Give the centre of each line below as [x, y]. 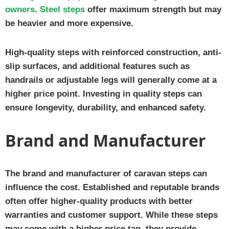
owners [20, 9]
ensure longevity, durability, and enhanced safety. [106, 107]
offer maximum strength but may [153, 9]
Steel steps [62, 9]
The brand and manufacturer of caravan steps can [106, 173]
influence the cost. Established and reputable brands [112, 187]
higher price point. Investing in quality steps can [104, 94]
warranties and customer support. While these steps [111, 215]
